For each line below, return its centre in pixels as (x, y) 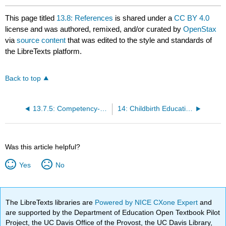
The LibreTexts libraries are (50, 202)
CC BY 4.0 (192, 18)
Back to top (23, 78)
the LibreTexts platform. (44, 51)
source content (41, 40)
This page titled (31, 18)
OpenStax (200, 29)
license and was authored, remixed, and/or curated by (94, 29)
